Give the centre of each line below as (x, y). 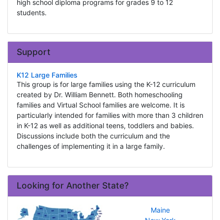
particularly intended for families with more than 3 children (110, 115)
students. (31, 13)
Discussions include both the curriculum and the (93, 136)
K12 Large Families (47, 75)
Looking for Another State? (72, 186)
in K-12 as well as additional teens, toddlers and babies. (105, 126)
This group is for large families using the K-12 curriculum (106, 84)
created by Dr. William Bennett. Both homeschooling (99, 95)
